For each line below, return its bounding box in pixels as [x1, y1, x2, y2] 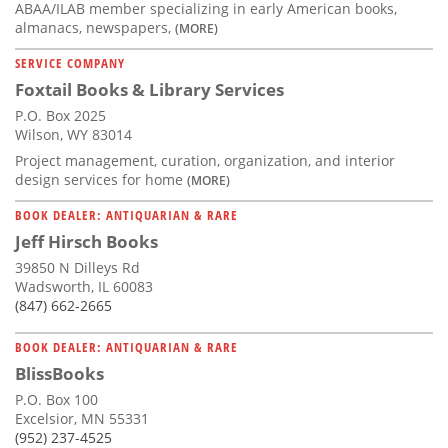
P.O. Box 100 [15, 390, 98, 410]
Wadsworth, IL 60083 [15, 277, 153, 297]
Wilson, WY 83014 [15, 125, 132, 145]
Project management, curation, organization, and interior [15, 151, 395, 171]
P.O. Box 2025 [15, 106, 106, 126]
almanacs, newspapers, [15, 18, 175, 38]
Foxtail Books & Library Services [15, 78, 284, 102]
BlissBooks [15, 362, 104, 386]
